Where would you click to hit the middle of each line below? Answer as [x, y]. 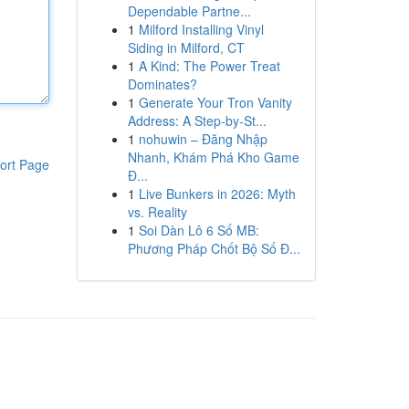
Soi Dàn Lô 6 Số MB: [199, 230]
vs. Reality [157, 212]
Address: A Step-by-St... [197, 121]
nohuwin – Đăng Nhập [203, 139]
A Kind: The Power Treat [209, 66]
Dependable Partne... [189, 11]
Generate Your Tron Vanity [215, 102]
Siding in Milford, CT [186, 47]
